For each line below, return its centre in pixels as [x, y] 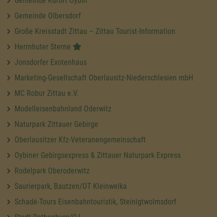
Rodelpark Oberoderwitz [52, 170]
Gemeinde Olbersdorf [48, 15]
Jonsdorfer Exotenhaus [51, 62]
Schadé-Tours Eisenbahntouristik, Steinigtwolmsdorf [95, 201]
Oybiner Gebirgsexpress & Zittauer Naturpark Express [98, 155]
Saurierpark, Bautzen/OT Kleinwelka [71, 186]
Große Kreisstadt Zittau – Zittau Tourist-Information [95, 31]
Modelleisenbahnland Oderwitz [63, 108]
